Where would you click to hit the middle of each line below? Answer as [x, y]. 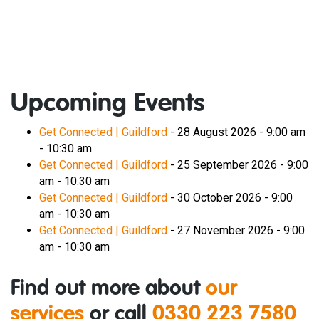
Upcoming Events [108, 104]
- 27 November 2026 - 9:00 [236, 230]
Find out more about [108, 289]
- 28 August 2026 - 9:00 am [236, 132]
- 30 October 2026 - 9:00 [230, 198]
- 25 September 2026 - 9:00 [238, 165]
